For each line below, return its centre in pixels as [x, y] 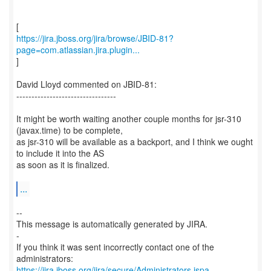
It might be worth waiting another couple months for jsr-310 [129, 119]
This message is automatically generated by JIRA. [112, 224]
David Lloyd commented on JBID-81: [87, 84]
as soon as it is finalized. [63, 165]
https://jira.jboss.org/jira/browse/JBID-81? [95, 38]
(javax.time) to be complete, [70, 130]
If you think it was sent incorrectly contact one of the [115, 247]
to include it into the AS [60, 153]
